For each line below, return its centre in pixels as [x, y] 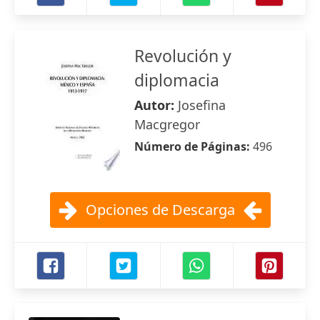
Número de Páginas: [194, 146]
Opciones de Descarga [160, 210]
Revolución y [183, 56]
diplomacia [177, 80]
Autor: [156, 105]
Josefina [202, 105]
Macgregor [167, 124]
